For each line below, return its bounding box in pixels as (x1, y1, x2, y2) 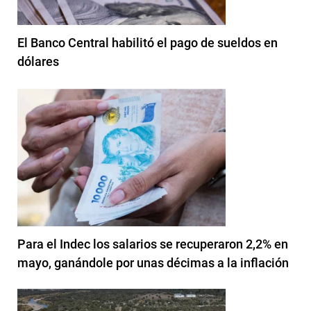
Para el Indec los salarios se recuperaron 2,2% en (17, 236, 288, 251)
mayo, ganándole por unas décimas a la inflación (17, 255, 289, 270)
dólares (17, 53, 59, 69)
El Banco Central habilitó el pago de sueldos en (17, 35, 278, 50)
